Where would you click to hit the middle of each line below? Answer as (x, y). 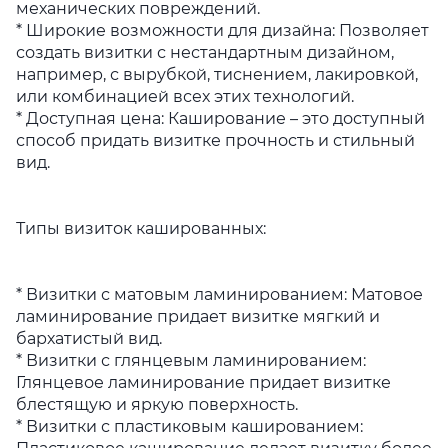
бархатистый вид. (89, 338)
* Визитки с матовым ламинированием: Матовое (219, 294)
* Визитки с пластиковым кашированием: (189, 426)
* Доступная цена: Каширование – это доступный (220, 118)
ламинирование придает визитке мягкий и (198, 316)
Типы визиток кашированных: (141, 228)
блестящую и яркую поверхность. (157, 404)
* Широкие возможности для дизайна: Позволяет (222, 30)
